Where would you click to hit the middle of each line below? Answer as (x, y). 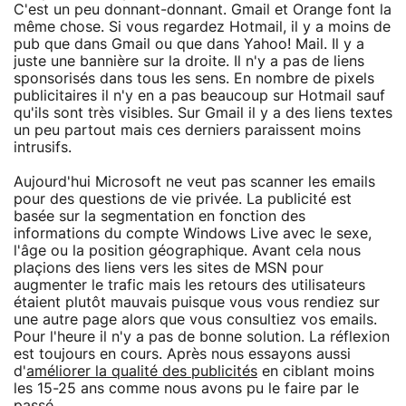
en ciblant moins (316, 371)
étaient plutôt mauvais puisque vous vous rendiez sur (197, 302)
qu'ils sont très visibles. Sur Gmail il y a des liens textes (203, 113)
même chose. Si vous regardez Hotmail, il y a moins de (202, 27)
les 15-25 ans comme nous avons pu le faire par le (186, 388)
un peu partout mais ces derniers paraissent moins (187, 130)
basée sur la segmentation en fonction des (159, 216)
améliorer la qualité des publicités (142, 371)
